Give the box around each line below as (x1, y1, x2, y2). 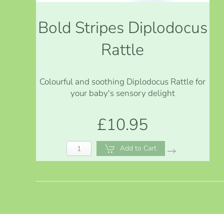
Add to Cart (120, 143, 157, 153)
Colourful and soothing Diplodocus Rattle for (39, 75, 206, 87)
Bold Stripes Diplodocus (37, 16, 207, 38)
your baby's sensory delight (70, 87, 175, 99)
